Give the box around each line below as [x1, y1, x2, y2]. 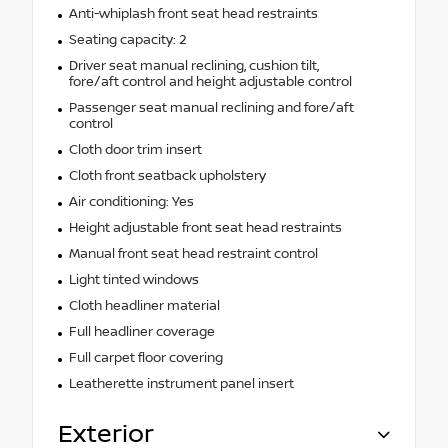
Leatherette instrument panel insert [68, 375, 294, 392]
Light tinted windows [68, 271, 199, 288]
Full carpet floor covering [68, 349, 223, 366]
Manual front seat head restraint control [68, 245, 318, 262]
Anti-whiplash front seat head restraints [68, 5, 318, 22]
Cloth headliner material [68, 297, 220, 314]
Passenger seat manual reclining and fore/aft [68, 99, 354, 116]
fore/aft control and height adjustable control [68, 73, 352, 90]
